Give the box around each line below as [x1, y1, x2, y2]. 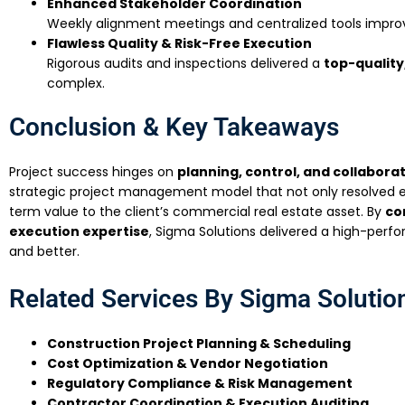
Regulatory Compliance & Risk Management [47, 373, 353, 392]
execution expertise [9, 222, 149, 241]
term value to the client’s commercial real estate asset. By [9, 202, 385, 221]
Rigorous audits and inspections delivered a [47, 54, 324, 73]
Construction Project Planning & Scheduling [47, 334, 351, 353]
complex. [47, 74, 105, 93]
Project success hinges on [9, 163, 177, 182]
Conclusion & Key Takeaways [9, 112, 339, 143]
